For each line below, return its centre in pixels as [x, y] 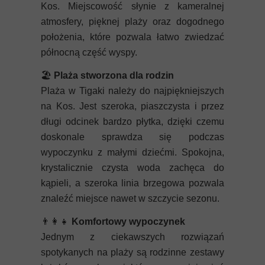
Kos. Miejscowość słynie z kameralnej [132, 6]
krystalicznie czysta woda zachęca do [132, 168]
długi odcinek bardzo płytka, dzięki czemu [132, 122]
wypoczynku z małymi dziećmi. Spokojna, [132, 152]
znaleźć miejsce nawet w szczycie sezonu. [130, 198]
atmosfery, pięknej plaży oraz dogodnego [132, 22]
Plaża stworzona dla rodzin [114, 75]
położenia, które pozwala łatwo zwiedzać [132, 37]
